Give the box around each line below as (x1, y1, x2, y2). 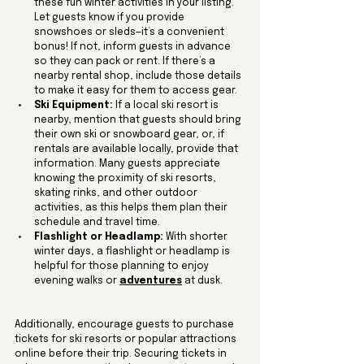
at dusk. (182, 275, 223, 286)
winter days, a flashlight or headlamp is (34, 246, 232, 257)
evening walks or (34, 275, 119, 286)
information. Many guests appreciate (34, 158, 223, 169)
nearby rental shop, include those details (34, 71, 244, 81)
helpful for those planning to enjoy (34, 261, 211, 271)
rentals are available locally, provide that (34, 144, 240, 154)
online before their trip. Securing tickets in (15, 349, 229, 359)
